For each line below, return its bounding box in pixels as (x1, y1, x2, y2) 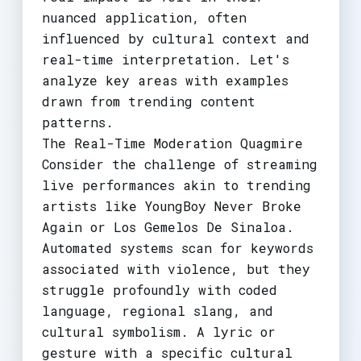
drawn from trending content (41, 92, 255, 110)
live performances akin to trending (41, 176, 311, 193)
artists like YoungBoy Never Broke (41, 197, 301, 214)
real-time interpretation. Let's (41, 50, 289, 68)
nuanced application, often (41, 8, 247, 26)
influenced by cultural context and (41, 29, 309, 47)
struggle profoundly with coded (41, 280, 277, 298)
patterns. (41, 113, 114, 131)
